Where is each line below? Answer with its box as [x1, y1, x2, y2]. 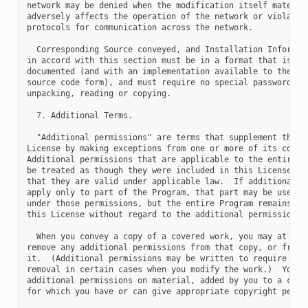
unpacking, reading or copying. [26, 88, 171, 98]
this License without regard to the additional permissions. [26, 209, 306, 219]
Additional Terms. [45, 110, 133, 120]
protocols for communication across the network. [26, 22, 253, 32]
